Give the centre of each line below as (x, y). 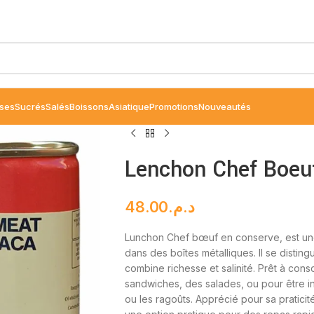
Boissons (89, 107)
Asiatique (129, 107)
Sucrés (30, 107)
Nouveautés (225, 107)
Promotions (174, 107)
